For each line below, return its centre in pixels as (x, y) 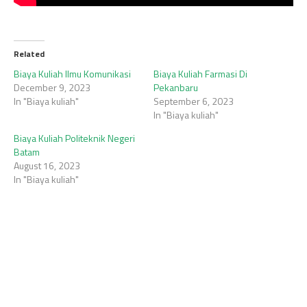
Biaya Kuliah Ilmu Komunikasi (72, 74)
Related (29, 54)
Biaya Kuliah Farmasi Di (200, 74)
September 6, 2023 (194, 101)
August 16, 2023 (47, 165)
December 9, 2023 (52, 87)
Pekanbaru (176, 87)
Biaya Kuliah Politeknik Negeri (74, 138)
